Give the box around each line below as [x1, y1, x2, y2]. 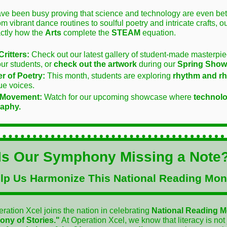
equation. [140, 28, 176, 37]
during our [139, 60, 177, 68]
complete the [61, 28, 111, 37]
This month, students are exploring [45, 71, 173, 80]
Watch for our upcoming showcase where [42, 93, 194, 101]
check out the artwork [54, 60, 139, 68]
